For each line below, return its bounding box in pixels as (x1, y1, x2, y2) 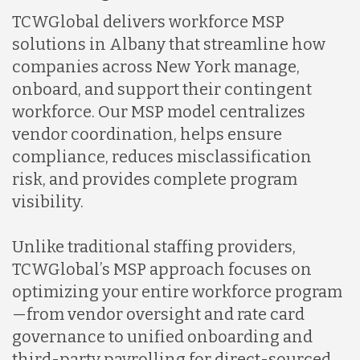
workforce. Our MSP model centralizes (12, 101, 305, 121)
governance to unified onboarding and (12, 326, 313, 346)
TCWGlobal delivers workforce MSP (12, 11, 284, 31)
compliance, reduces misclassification (12, 146, 312, 166)
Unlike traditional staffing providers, (12, 236, 296, 256)
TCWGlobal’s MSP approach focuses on (12, 259, 312, 279)
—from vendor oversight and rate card (12, 304, 305, 324)
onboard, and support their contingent (12, 79, 312, 99)
